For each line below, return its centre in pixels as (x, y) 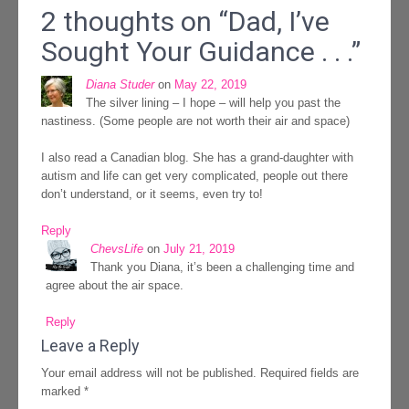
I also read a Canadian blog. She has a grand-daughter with (197, 158)
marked (63, 392)
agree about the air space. (115, 286)
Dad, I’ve (279, 22)
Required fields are (309, 373)
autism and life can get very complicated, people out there (194, 176)
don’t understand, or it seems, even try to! (152, 194)
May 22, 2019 (210, 85)
